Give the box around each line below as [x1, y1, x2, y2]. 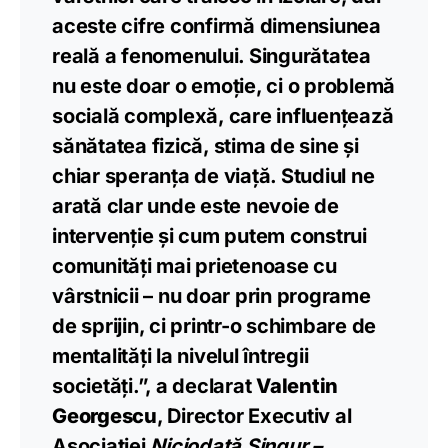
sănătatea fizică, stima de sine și [52, 133, 359, 158]
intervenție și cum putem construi [52, 223, 367, 248]
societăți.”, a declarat [52, 373, 256, 398]
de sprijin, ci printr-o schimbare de [52, 313, 376, 338]
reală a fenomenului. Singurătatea [52, 43, 371, 68]
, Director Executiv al [156, 403, 352, 428]
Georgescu [52, 403, 157, 428]
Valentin [256, 373, 338, 398]
